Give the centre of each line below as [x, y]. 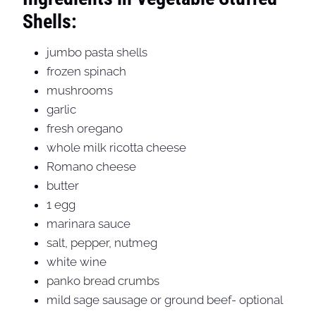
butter [63, 186]
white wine [77, 262]
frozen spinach [86, 72]
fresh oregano [85, 129]
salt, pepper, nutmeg [102, 243]
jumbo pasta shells [97, 53]
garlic [61, 110]
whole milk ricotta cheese [116, 148]
